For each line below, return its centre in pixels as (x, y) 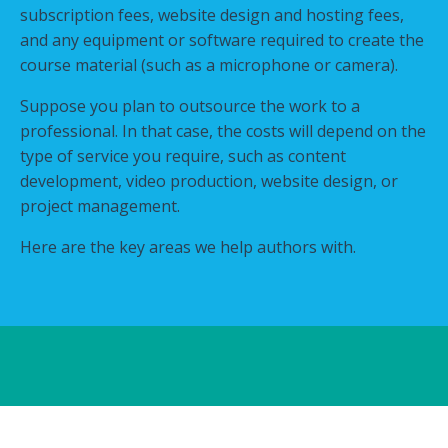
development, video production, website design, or (209, 180)
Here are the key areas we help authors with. (188, 246)
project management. (100, 205)
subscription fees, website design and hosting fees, (212, 14)
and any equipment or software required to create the (222, 39)
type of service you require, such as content (183, 155)
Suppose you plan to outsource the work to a (190, 105)
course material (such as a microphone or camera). (209, 64)
